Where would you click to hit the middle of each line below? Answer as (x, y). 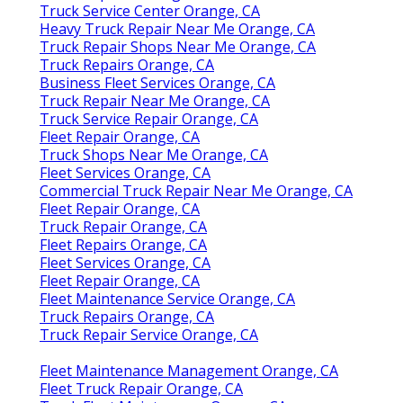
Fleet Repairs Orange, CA (123, 244)
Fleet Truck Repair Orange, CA (141, 388)
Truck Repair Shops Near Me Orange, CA (178, 46)
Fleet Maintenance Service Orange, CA (167, 298)
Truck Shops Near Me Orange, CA (154, 154)
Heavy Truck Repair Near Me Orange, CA (177, 28)
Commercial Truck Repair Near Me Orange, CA (196, 190)
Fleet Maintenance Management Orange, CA (189, 370)
